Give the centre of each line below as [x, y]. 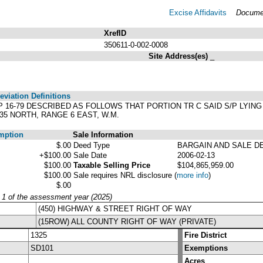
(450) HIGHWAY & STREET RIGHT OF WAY [115, 208]
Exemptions [206, 248]
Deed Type [92, 145]
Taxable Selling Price [112, 165]
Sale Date [90, 155]
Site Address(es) [179, 56]
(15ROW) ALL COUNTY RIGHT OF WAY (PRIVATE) [127, 221]
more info [193, 175]
